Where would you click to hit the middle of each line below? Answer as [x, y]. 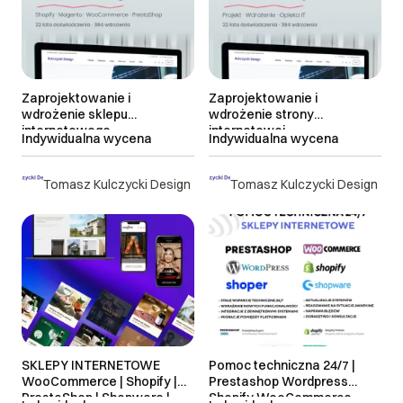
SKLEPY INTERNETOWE [91, 366]
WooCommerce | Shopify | [99, 382]
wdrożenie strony [261, 114]
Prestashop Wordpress [278, 382]
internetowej [247, 130]
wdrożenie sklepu [75, 114]
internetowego [66, 130]
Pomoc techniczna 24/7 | [282, 366]
